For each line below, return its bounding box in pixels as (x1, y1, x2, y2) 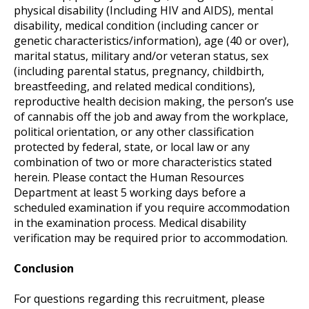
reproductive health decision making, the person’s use (14, 93, 294, 109)
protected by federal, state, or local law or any (14, 139, 250, 154)
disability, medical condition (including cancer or (14, 17, 259, 33)
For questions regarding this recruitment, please (14, 290, 265, 306)
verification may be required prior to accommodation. (14, 230, 288, 246)
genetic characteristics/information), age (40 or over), (14, 32, 289, 48)
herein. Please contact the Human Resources (14, 169, 244, 185)
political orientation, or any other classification (14, 123, 254, 139)
